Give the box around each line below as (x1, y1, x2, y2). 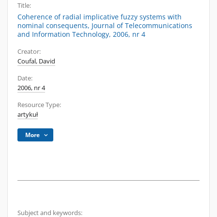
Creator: (17, 47, 41, 56)
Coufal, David (17, 57, 55, 65)
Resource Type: (17, 101, 61, 109)
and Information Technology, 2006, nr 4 (17, 30, 145, 39)
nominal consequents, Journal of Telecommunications (17, 21, 192, 30)
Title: (17, 1, 31, 10)
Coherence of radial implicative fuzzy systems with (17, 12, 182, 21)
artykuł (17, 110, 38, 119)
